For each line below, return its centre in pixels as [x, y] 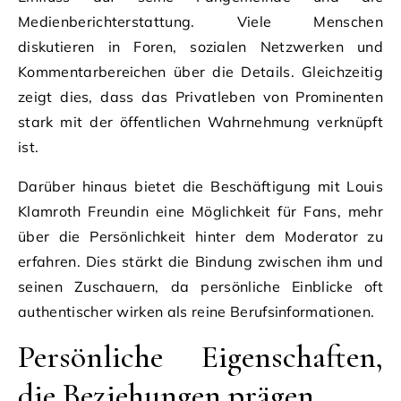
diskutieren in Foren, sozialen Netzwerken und [200, 46]
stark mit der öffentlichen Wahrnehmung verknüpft [200, 121]
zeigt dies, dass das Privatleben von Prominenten [200, 96]
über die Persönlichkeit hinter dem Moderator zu [200, 236]
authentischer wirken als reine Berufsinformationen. [196, 311]
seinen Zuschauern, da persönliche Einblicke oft [200, 286]
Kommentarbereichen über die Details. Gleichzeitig [200, 71]
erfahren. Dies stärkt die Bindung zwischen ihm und [200, 261]
